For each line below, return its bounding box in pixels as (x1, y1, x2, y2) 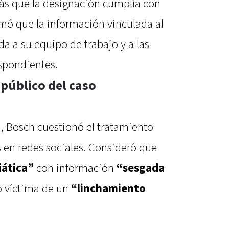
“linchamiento (71, 181, 146, 197)
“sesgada (117, 161, 165, 176)
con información (34, 161, 117, 176)
